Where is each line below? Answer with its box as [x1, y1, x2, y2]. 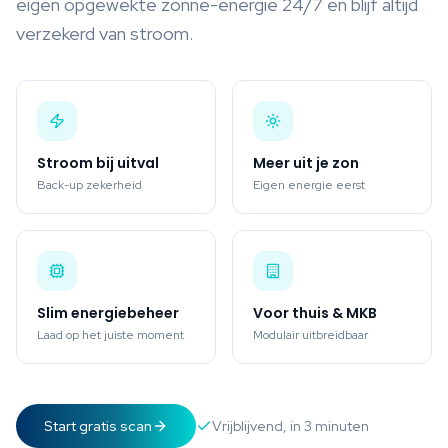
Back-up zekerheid [37, 177, 142, 193]
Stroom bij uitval [37, 153, 159, 173]
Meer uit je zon [253, 153, 359, 173]
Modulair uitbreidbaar [253, 327, 368, 343]
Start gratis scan [44, 417, 152, 435]
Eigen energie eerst [253, 177, 365, 193]
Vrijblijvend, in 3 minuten [212, 417, 369, 435]
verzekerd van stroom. [16, 22, 193, 45]
